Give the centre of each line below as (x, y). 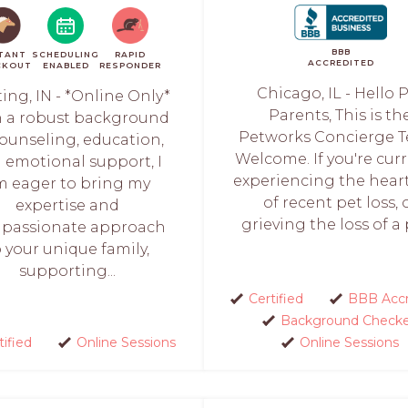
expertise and (67, 205)
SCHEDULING (66, 54)
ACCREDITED (341, 62)
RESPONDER (130, 65)
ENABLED (66, 65)
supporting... (67, 271)
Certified (275, 299)
